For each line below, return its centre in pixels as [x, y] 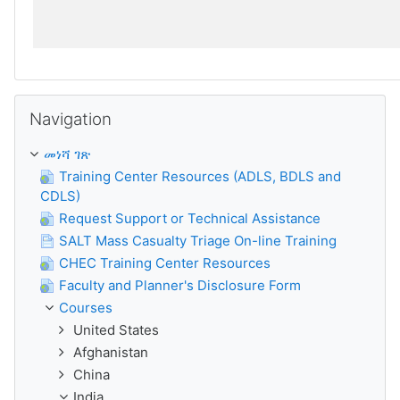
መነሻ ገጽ [67, 154]
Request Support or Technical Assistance [190, 218]
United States [116, 330]
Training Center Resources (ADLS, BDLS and [200, 176]
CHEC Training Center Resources [165, 263]
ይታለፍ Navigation [67, 103]
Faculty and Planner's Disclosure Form [180, 285]
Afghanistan [111, 352]
